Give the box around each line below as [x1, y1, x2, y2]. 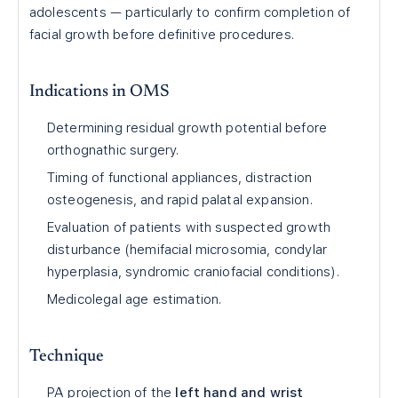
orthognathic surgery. [47, 142, 179, 158]
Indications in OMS [29, 84, 170, 100]
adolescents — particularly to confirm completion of [29, 4, 351, 20]
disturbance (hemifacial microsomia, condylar [47, 242, 328, 258]
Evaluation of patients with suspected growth [47, 219, 331, 235]
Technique [29, 348, 104, 365]
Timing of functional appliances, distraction [47, 170, 313, 186]
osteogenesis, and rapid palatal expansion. [47, 192, 313, 208]
